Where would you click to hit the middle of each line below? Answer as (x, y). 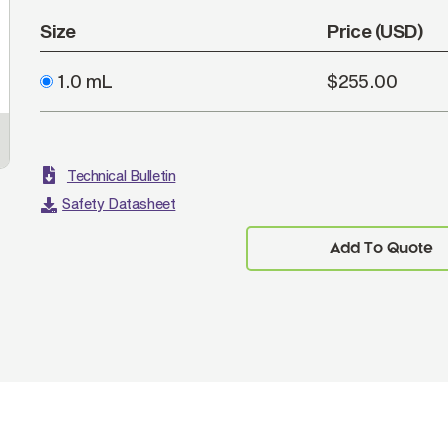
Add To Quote (381, 248)
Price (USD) (375, 31)
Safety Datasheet (119, 203)
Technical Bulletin (121, 175)
